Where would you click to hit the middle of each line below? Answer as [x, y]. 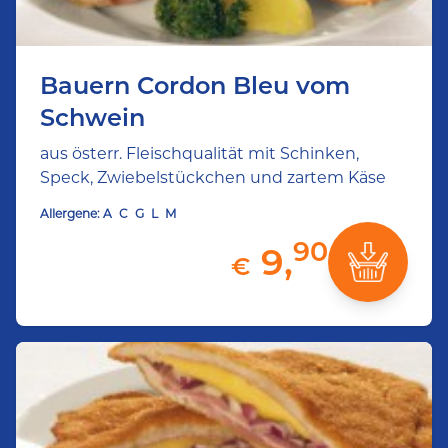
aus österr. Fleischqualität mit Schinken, [199, 153]
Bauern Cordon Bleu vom [195, 85]
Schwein [92, 117]
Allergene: [70, 213]
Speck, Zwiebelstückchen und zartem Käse [213, 177]
